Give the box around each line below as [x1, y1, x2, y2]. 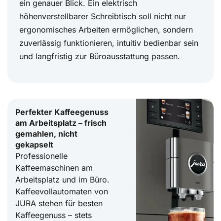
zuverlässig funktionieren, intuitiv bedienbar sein [19, 38, 198, 48]
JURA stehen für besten [15, 198, 103, 209]
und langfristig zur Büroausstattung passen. [19, 51, 180, 62]
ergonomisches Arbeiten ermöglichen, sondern [19, 25, 193, 35]
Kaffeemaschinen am [15, 163, 93, 173]
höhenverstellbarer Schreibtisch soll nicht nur [19, 11, 186, 22]
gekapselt [15, 140, 53, 150]
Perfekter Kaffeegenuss [15, 107, 109, 117]
